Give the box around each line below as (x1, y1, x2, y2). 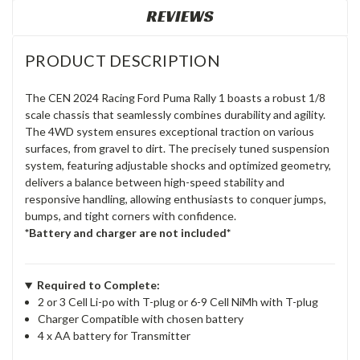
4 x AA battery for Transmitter (38, 329, 191, 343)
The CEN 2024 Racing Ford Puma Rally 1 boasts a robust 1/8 (25, 91, 325, 105)
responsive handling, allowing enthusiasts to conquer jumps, (25, 192, 326, 207)
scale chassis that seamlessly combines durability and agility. (25, 108, 325, 122)
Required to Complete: (36, 278, 160, 292)
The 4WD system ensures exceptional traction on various (25, 125, 314, 139)
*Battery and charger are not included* (25, 226, 231, 240)
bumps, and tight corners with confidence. (25, 209, 236, 223)
